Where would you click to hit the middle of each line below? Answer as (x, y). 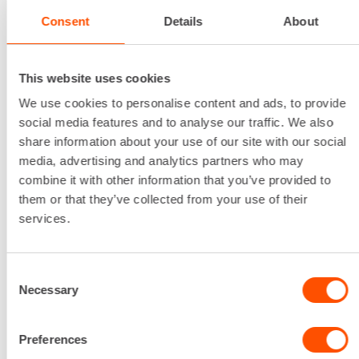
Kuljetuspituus (104, 307)
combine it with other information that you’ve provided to (175, 180)
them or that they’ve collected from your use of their (163, 199)
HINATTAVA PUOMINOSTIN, (156, 11)
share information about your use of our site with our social (182, 141)
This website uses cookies (95, 78)
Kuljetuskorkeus (110, 230)
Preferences (53, 339)
